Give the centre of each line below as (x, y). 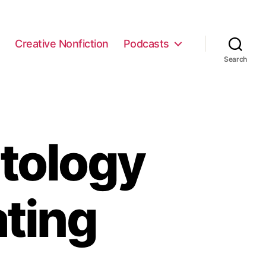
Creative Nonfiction (62, 43)
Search (235, 59)
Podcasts (146, 43)
